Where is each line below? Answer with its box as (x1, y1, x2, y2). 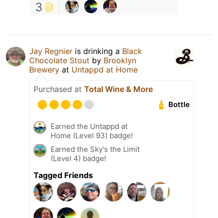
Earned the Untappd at (51, 121, 127, 131)
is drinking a (73, 46, 122, 56)
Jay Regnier (29, 46, 73, 56)
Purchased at (34, 84, 84, 94)
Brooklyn (104, 55, 136, 65)
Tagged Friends (34, 170, 93, 180)
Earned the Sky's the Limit (51, 144, 140, 154)
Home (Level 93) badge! (51, 130, 133, 140)
